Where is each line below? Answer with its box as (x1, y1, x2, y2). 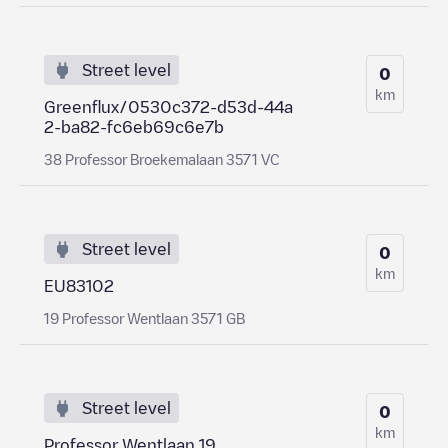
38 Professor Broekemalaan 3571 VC (44, 151, 280, 166)
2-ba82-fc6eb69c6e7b (44, 118, 224, 135)
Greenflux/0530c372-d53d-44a (44, 98, 293, 115)
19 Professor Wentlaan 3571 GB (44, 310, 245, 325)
